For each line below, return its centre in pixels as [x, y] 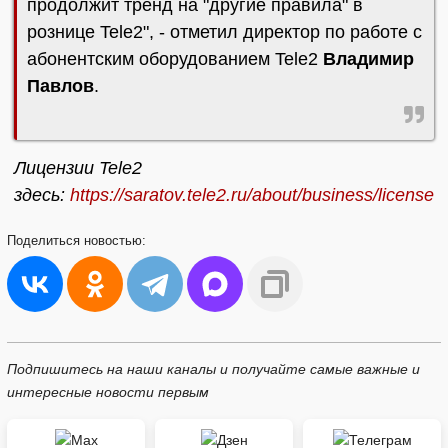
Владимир [368, 59]
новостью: [115, 240]
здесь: [42, 195]
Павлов [60, 86]
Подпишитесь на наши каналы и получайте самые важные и [213, 369]
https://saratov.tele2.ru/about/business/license [252, 195]
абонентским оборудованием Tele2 [175, 59]
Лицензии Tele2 [78, 168]
